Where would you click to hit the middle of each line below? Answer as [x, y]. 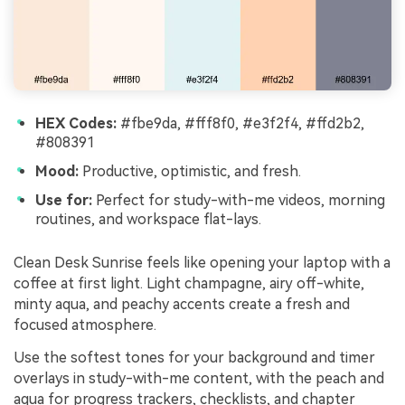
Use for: [64, 201]
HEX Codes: [76, 124]
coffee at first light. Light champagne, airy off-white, [189, 283]
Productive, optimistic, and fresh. [190, 171]
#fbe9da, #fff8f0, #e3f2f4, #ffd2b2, [240, 124]
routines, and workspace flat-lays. [148, 220]
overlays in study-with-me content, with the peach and [199, 378]
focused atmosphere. [85, 325]
